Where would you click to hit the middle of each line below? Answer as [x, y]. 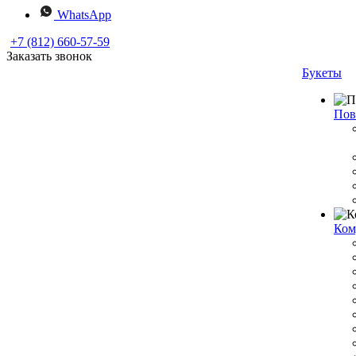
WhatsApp [84, 15]
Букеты [322, 73]
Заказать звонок [49, 56]
